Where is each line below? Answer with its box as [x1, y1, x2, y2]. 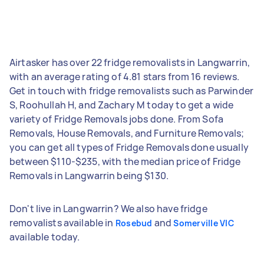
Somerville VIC [173, 217, 234, 229]
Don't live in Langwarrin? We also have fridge [9, 202, 207, 215]
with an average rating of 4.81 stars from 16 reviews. [9, 70, 239, 83]
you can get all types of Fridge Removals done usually [9, 140, 249, 154]
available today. [9, 230, 80, 243]
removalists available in [9, 216, 115, 229]
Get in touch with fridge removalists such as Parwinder [9, 84, 254, 97]
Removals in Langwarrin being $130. [9, 169, 169, 182]
